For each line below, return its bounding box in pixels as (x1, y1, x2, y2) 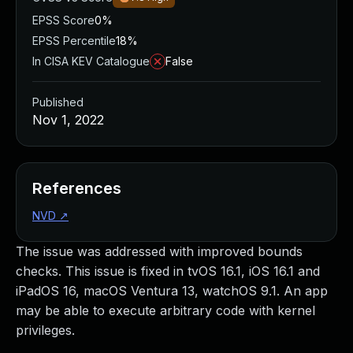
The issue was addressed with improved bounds (16, 243, 303, 259)
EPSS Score (32, 13, 95, 27)
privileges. (16, 322, 75, 338)
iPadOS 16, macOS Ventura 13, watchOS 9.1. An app (16, 283, 328, 299)
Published (32, 95, 84, 109)
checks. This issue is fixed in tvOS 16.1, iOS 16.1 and (16, 263, 320, 279)
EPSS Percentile (32, 34, 116, 47)
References (32, 179, 121, 198)
